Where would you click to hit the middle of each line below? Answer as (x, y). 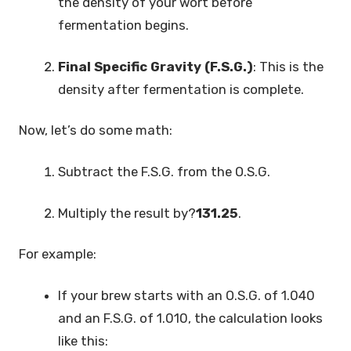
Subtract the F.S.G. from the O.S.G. (166, 171)
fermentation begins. (125, 25)
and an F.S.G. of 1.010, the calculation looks (191, 318)
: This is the (289, 66)
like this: (85, 340)
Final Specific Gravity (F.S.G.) (156, 66)
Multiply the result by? (127, 213)
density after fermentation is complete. (183, 89)
